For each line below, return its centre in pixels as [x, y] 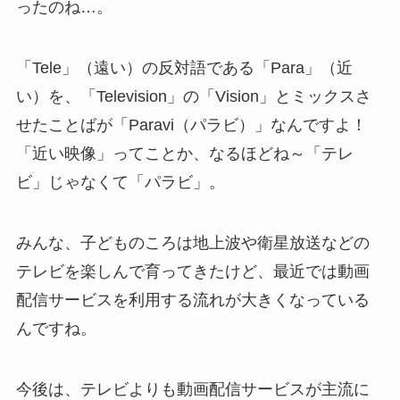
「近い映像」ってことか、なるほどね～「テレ [184, 153]
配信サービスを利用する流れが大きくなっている [192, 300]
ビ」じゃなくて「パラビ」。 [120, 182]
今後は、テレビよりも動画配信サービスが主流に [192, 389]
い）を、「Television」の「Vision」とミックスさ [193, 96]
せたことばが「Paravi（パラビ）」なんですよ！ [191, 125]
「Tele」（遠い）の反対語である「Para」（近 [184, 67]
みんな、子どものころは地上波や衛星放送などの [192, 242]
